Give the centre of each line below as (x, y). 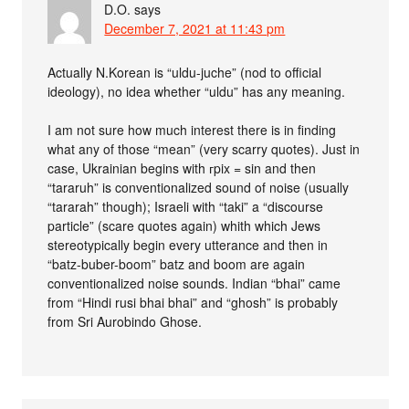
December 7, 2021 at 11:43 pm (195, 28)
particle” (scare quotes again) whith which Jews (184, 225)
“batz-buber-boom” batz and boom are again (177, 264)
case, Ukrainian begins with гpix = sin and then (182, 168)
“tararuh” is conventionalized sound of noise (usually (199, 187)
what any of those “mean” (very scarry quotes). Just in (204, 149)
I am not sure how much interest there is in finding (192, 130)
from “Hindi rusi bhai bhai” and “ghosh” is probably (193, 302)
